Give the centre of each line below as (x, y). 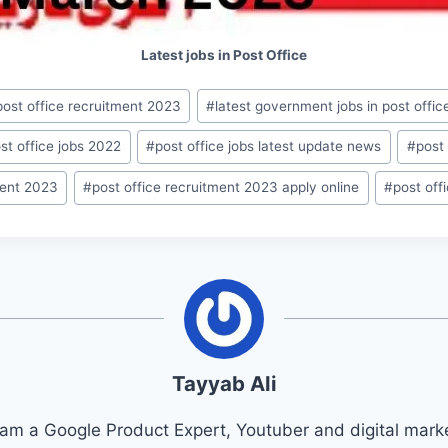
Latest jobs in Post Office (224, 54)
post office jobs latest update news (268, 146)
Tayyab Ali (224, 383)
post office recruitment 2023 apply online (226, 187)
